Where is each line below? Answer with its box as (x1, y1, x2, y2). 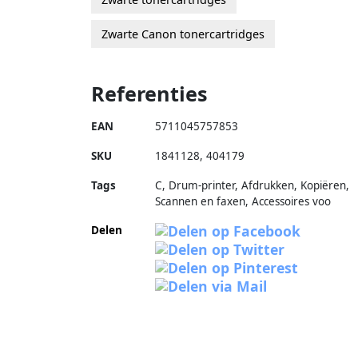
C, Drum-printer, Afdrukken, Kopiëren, (155, 177, 349, 193)
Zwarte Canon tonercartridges (101, 26, 265, 42)
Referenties (91, 79, 208, 107)
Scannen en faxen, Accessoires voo (155, 193, 331, 209)
